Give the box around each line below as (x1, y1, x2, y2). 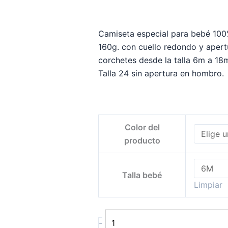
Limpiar (194, 179, 222, 190)
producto (124, 135, 160, 146)
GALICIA (104, 141, 136, 152)
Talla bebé (122, 169, 162, 180)
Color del (124, 122, 160, 132)
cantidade (104, 168, 142, 179)
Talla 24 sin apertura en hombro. (98, 68, 224, 78)
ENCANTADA (104, 155, 155, 165)
